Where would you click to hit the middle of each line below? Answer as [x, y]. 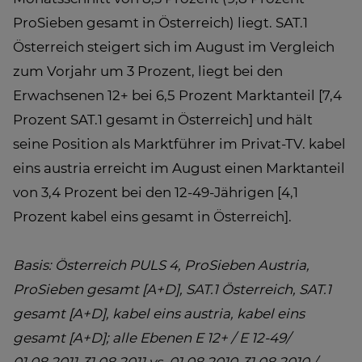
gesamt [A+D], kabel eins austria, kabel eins [159, 314]
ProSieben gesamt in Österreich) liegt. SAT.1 [160, 23]
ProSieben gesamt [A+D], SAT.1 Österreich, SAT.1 [172, 289]
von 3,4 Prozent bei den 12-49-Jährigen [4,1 [156, 192]
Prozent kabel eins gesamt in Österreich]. [152, 217]
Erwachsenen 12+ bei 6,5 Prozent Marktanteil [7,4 [177, 95]
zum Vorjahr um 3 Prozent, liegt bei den [148, 71]
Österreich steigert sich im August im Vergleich [174, 47]
